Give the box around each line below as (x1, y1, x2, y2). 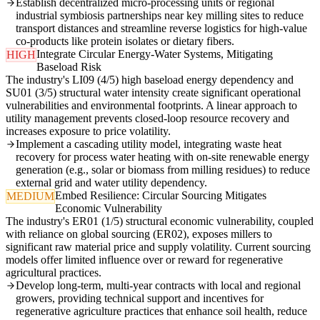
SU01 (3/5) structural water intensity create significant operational (6, 86, 301, 99)
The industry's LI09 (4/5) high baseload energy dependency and (6, 74, 294, 86)
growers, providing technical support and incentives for (16, 292, 264, 305)
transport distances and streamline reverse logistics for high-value (16, 22, 307, 35)
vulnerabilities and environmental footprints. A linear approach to (6, 99, 297, 112)
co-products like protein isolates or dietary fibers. (16, 35, 234, 48)
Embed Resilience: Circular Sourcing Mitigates (55, 189, 266, 202)
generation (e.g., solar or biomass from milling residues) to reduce (16, 164, 310, 176)
